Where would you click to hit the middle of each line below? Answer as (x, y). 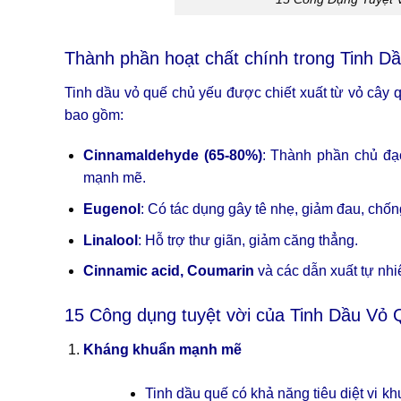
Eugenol (111, 209)
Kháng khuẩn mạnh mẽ (162, 350)
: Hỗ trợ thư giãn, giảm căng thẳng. (247, 240)
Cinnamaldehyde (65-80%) (172, 156)
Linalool (110, 240)
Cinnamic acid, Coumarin (168, 271)
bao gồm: (94, 115)
